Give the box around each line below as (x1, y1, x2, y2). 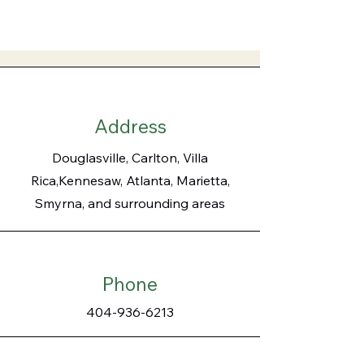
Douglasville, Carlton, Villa (52, 149, 208, 166)
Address (93, 115, 167, 138)
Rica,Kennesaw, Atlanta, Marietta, (30, 172, 230, 188)
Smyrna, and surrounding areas (35, 195, 225, 211)
